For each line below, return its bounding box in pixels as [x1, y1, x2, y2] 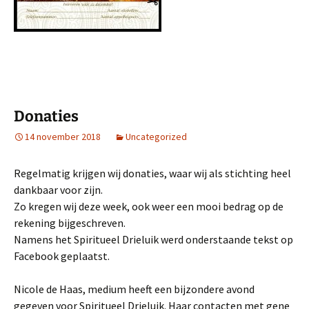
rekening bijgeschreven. [14, 216, 126, 230]
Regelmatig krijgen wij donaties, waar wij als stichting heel [14, 166, 291, 181]
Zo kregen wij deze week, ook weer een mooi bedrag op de [14, 199, 283, 214]
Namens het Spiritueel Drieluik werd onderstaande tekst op [14, 232, 293, 247]
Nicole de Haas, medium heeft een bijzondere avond [14, 282, 255, 297]
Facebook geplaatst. [14, 249, 110, 263]
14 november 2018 [25, 130, 101, 143]
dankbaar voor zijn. [14, 183, 103, 197]
